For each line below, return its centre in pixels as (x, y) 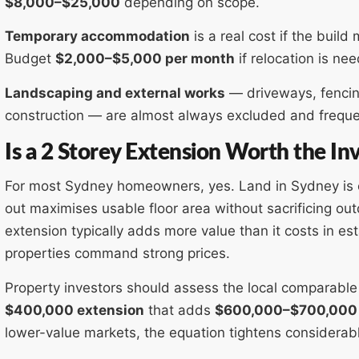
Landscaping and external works (115, 93)
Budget (30, 59)
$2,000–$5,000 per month (145, 59)
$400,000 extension (75, 310)
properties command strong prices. (117, 254)
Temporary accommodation (97, 36)
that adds (179, 310)
